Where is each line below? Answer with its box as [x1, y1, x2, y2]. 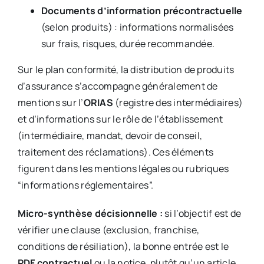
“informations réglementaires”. [17, 179, 154, 192]
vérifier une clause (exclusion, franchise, [17, 223, 200, 237]
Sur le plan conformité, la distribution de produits [17, 63, 235, 77]
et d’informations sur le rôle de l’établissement [17, 113, 223, 126]
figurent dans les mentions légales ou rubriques [17, 162, 229, 176]
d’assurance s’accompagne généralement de [17, 80, 218, 93]
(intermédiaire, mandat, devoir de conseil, [17, 129, 203, 143]
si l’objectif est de [163, 207, 242, 220]
